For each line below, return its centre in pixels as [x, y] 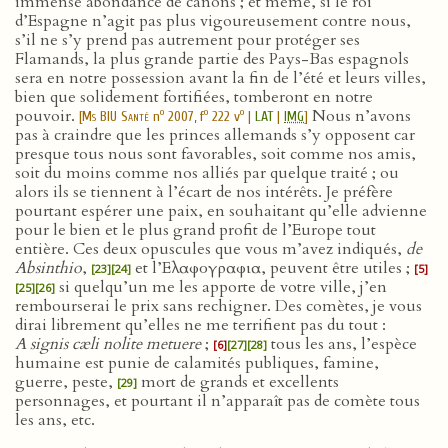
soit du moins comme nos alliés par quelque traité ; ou [207, 173]
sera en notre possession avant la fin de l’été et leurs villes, [220, 78]
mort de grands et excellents [238, 382]
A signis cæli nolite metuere [108, 344]
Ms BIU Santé [115, 116]
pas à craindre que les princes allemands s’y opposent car [215, 135]
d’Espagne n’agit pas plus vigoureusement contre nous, [213, 21]
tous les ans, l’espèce [342, 344]
